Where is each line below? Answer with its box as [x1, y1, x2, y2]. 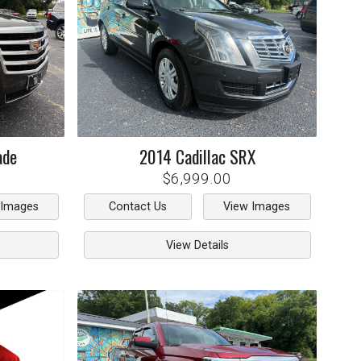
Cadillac [175, 143, 226, 169]
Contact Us [108, 199, 167, 214]
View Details [165, 238, 229, 252]
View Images [223, 199, 291, 214]
